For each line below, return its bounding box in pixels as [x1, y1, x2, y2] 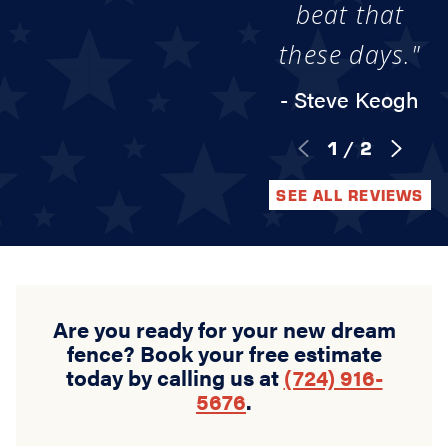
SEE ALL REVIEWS [276, 184, 424, 205]
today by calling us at [65, 362, 284, 393]
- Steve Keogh [280, 84, 420, 115]
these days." [279, 37, 421, 71]
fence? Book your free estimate [66, 338, 382, 369]
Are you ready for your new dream [52, 314, 396, 345]
